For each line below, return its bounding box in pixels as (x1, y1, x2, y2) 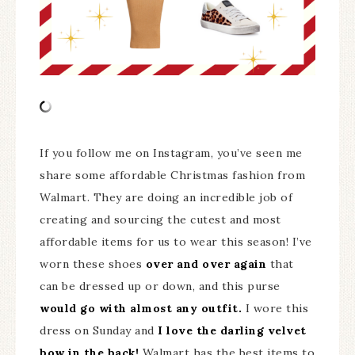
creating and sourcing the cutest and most (40, 212, 281, 227)
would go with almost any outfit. (40, 300, 242, 315)
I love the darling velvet (158, 323, 307, 338)
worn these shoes (40, 256, 146, 271)
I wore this (242, 300, 308, 315)
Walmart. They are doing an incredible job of (40, 189, 292, 204)
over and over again (145, 256, 266, 271)
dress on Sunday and (40, 323, 158, 338)
